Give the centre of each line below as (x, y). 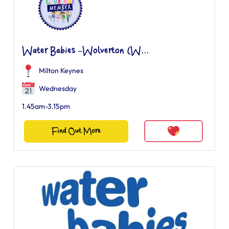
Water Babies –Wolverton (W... (85, 51)
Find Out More (76, 131)
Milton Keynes (61, 71)
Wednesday (57, 88)
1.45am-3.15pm (46, 106)
